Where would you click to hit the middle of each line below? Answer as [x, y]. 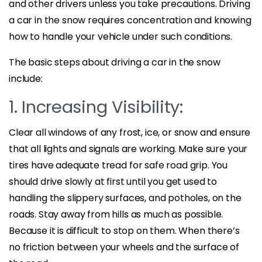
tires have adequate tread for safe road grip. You [118, 165]
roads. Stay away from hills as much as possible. [116, 214]
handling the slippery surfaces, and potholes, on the [125, 198]
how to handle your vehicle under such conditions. [121, 36]
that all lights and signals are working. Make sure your [128, 149]
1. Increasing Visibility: [96, 107]
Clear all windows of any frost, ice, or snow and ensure [130, 132]
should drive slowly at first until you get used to [113, 181]
